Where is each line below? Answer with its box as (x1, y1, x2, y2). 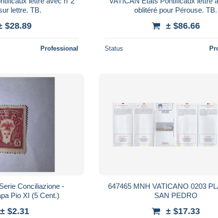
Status (105, 44, 124, 52)
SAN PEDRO (154, 191, 198, 200)
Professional (40, 44, 79, 52)
